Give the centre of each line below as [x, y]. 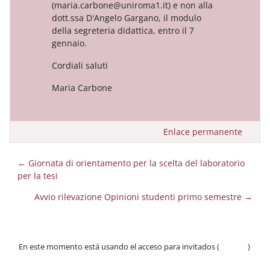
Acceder [234, 246]
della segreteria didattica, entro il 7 [123, 30]
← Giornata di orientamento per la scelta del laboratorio [131, 163]
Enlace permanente [203, 131]
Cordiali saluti [80, 65]
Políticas [33, 259]
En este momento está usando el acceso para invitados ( [119, 246]
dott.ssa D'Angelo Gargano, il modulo [127, 17]
